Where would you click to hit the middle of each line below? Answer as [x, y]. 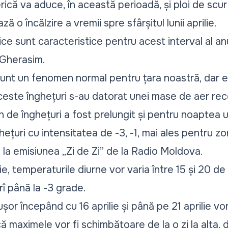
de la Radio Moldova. [153, 152]
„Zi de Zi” [83, 152]
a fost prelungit [99, 115]
